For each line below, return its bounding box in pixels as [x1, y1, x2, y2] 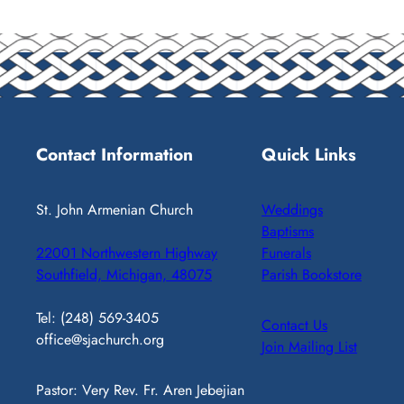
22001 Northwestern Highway [36, 243, 217, 263]
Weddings [262, 199, 323, 220]
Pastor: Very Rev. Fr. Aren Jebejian [36, 380, 244, 400]
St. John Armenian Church [36, 199, 193, 220]
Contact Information [36, 141, 193, 167]
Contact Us [262, 315, 327, 335]
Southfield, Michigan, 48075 [36, 264, 212, 285]
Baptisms [262, 221, 314, 242]
